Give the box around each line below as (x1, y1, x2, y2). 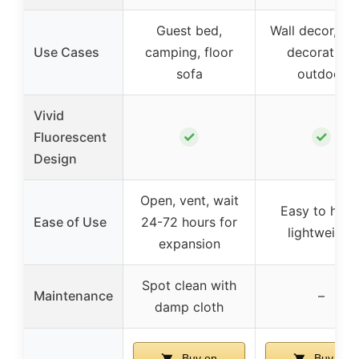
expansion (158, 235, 220, 252)
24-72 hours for (141, 213, 237, 230)
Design (34, 150, 77, 167)
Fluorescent (34, 128, 107, 145)
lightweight (288, 224, 355, 240)
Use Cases (34, 43, 99, 60)
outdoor (296, 65, 346, 82)
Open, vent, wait (139, 192, 239, 208)
